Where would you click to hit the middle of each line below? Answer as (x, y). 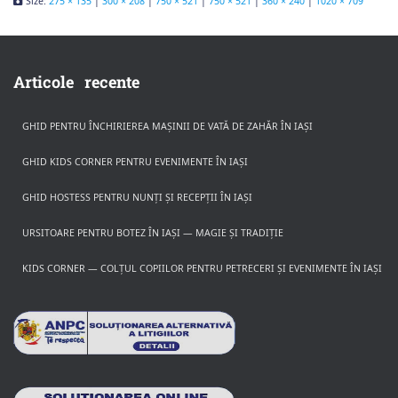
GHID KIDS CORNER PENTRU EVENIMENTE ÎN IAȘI (135, 162)
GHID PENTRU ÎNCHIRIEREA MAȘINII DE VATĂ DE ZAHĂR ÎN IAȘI (167, 126)
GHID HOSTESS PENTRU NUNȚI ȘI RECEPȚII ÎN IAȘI (137, 197)
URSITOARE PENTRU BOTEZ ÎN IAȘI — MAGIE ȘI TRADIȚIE (153, 233)
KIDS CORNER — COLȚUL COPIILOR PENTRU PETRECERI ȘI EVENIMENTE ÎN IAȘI (202, 268)
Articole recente (76, 82)
